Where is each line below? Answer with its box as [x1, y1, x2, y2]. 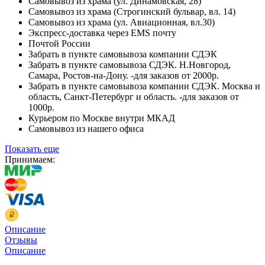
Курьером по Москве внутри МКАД [28, 112, 175, 123]
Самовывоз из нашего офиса [28, 123, 144, 134]
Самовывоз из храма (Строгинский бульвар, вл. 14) [28, 6, 235, 17]
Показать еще [5, 143, 59, 154]
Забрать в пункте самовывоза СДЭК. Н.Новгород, [28, 59, 231, 70]
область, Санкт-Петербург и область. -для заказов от [28, 91, 239, 102]
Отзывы [5, 234, 37, 245]
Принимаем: [5, 154, 55, 164]
